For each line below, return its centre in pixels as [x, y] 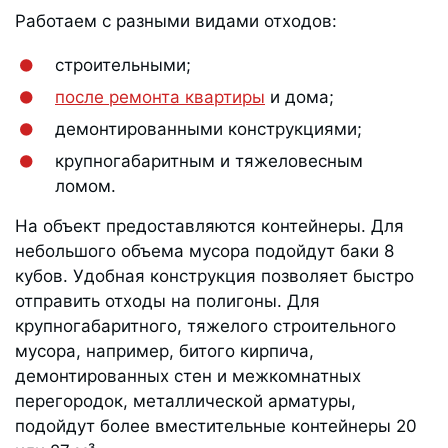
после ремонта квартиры [160, 97]
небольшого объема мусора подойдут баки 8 [204, 251]
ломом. [85, 186]
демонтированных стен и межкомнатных [188, 376]
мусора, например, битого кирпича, [164, 351]
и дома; [299, 97]
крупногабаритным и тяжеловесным [209, 161]
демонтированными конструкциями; [208, 129]
